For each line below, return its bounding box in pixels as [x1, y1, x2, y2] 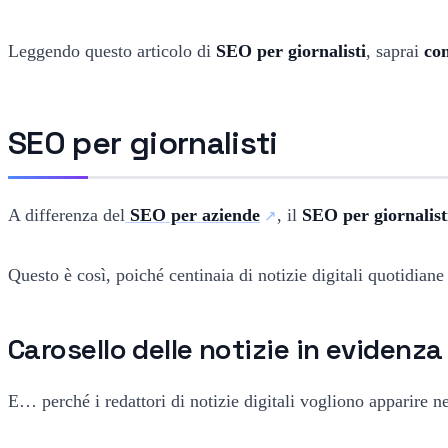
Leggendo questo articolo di [8, 40, 216, 61]
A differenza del [8, 204, 125, 225]
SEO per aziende [130, 204, 260, 225]
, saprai [366, 40, 424, 61]
